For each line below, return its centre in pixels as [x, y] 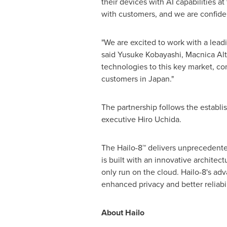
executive [119, 119]
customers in [125, 79]
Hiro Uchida [158, 119]
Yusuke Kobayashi [149, 54]
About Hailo [123, 213]
